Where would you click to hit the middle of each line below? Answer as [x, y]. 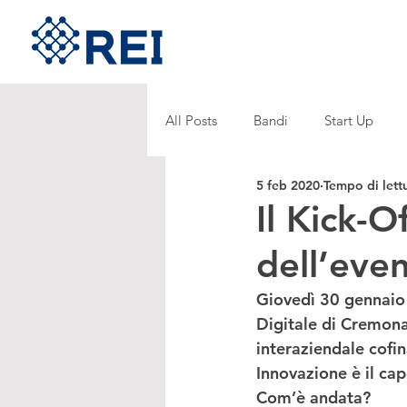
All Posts [191, 120]
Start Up [349, 120]
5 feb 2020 [288, 185]
